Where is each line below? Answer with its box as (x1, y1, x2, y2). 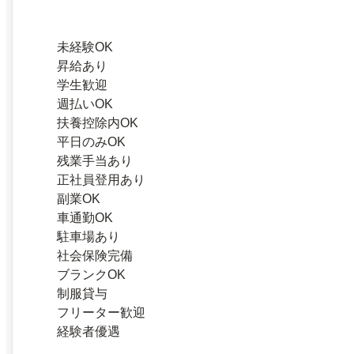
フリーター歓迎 (57, 306, 145, 320)
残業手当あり (57, 154, 133, 168)
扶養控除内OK (57, 116, 138, 130)
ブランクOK (57, 268, 126, 282)
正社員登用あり (57, 173, 145, 187)
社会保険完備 (57, 249, 133, 263)
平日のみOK (57, 135, 126, 149)
